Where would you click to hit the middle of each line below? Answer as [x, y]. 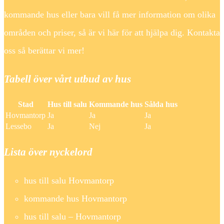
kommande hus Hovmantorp [75, 199]
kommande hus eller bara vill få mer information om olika [110, 14]
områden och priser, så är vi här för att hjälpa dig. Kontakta [112, 32]
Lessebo [18, 126]
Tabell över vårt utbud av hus [67, 79]
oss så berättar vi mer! [44, 50]
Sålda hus [161, 104]
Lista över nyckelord [48, 152]
